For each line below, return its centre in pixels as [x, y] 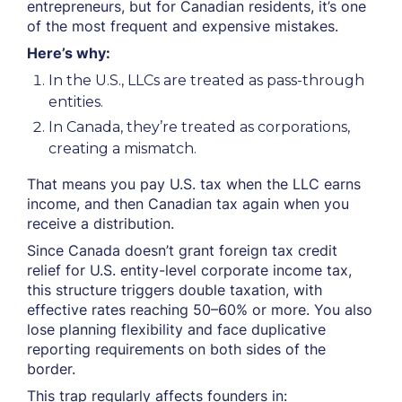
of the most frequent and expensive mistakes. [183, 26]
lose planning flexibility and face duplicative [176, 329]
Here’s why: [69, 53]
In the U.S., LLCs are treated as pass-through [206, 80]
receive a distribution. [100, 223]
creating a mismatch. [122, 149]
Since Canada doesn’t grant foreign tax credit [182, 250]
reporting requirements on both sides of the [176, 349]
